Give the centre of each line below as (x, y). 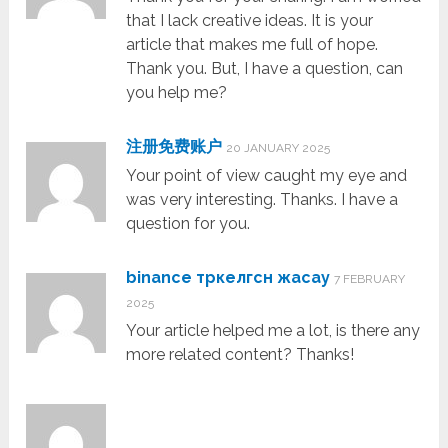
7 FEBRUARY (370, 279)
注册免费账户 (174, 147)
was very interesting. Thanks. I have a (262, 200)
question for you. (188, 224)
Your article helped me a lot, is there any (273, 331)
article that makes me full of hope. (252, 45)
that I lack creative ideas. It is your (250, 21)
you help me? (177, 93)
